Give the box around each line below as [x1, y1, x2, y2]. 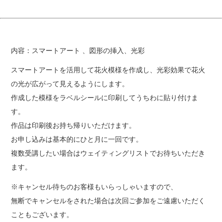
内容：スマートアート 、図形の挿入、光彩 [11, 47, 145, 55]
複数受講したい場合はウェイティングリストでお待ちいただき [11, 149, 206, 158]
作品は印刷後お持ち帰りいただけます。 [11, 121, 136, 130]
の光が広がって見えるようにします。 [11, 80, 129, 88]
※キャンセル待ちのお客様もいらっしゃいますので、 [11, 182, 178, 191]
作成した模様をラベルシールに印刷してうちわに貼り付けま [11, 94, 199, 102]
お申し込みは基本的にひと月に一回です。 [11, 135, 143, 144]
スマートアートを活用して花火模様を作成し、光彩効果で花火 [11, 66, 206, 74]
